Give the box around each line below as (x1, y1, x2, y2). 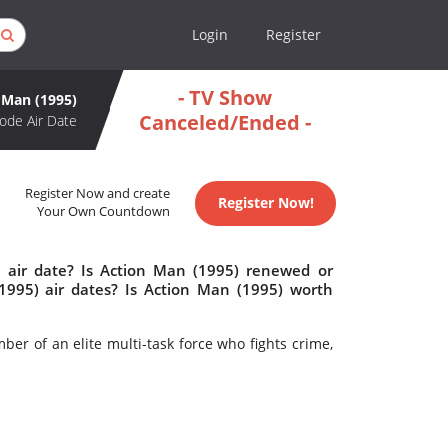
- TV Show (177, 84, 272, 111)
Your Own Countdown (37, 203, 171, 221)
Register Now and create (25, 185, 171, 203)
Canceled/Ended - (138, 109, 311, 136)
